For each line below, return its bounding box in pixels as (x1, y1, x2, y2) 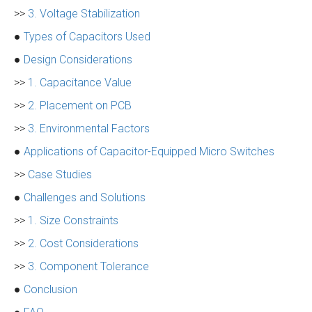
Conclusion (24, 283, 77, 296)
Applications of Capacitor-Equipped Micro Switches (24, 145, 274, 158)
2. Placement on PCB (28, 99, 132, 112)
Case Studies (28, 168, 92, 181)
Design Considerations (24, 53, 132, 66)
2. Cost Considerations (28, 237, 139, 250)
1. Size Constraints (28, 214, 118, 227)
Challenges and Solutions (24, 191, 146, 204)
